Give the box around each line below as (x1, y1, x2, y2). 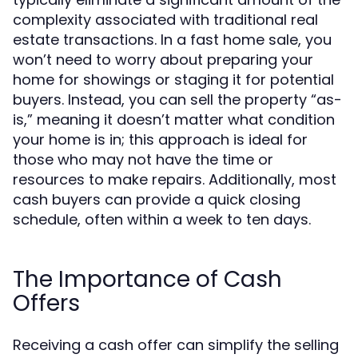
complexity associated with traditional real (13, 10, 318, 30)
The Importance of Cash (13, 264, 282, 295)
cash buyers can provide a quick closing (13, 189, 300, 209)
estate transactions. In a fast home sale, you (13, 30, 332, 50)
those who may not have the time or (13, 149, 273, 169)
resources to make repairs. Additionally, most (13, 169, 336, 189)
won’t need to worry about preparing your (13, 50, 313, 70)
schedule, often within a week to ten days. (13, 209, 311, 229)
